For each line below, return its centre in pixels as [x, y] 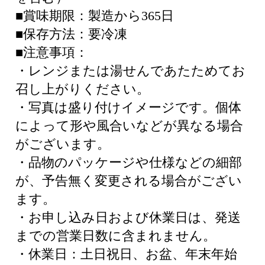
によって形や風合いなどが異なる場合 [129, 126]
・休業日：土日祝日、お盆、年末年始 [126, 254]
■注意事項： [52, 52]
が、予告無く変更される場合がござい [129, 181]
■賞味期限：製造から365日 [95, 16]
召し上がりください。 [83, 89]
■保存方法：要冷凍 [71, 34]
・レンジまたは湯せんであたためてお [130, 71]
